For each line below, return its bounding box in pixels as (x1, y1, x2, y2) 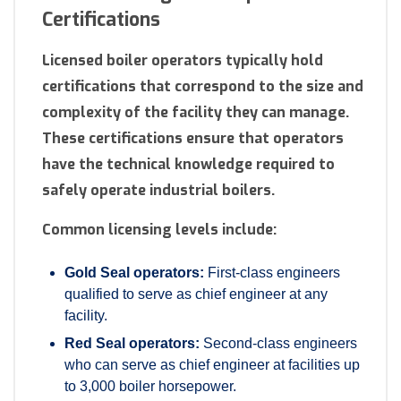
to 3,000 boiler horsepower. (64, 379, 236, 395)
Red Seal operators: (64, 336, 200, 352)
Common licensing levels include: (42, 220, 277, 240)
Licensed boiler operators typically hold (42, 51, 323, 71)
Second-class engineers (200, 336, 357, 352)
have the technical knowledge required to (42, 155, 335, 175)
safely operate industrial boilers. (42, 181, 275, 200)
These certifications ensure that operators (42, 129, 344, 149)
